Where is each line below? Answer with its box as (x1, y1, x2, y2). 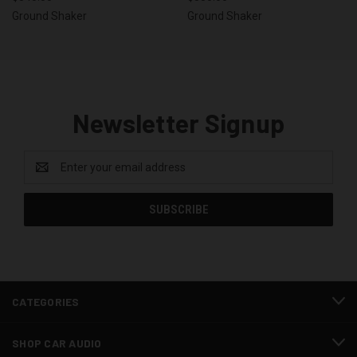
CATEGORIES (12, 294, 80, 308)
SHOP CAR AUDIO (12, 335, 102, 350)
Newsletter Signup (72, 107, 285, 138)
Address (24, 168, 66, 182)
